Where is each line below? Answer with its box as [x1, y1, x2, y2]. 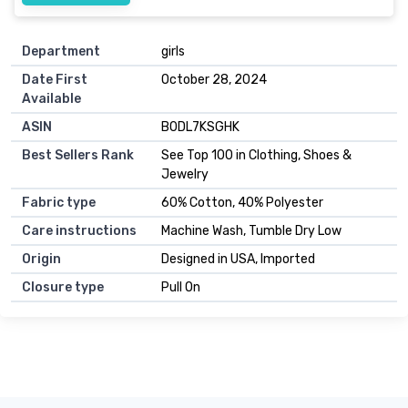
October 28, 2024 [161, 71, 267, 87]
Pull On [161, 279, 200, 295]
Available [22, 90, 81, 107]
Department [22, 43, 100, 59]
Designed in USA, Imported [161, 250, 315, 267]
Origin [22, 250, 61, 267]
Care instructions [22, 222, 137, 239]
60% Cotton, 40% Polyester [161, 194, 323, 210]
